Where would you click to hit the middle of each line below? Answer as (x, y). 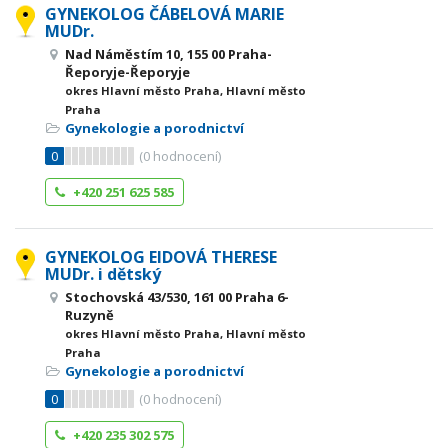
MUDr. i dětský (103, 274)
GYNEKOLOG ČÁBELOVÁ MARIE (164, 14)
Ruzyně (89, 315)
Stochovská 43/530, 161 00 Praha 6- (177, 297)
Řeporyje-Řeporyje (127, 72)
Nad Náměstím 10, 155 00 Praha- (168, 54)
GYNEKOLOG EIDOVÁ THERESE (161, 257)
